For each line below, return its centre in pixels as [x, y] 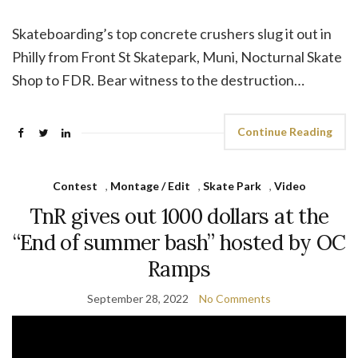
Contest [75, 186]
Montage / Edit [150, 186]
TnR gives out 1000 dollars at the [179, 217]
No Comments [235, 299]
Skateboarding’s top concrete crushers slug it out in [172, 34]
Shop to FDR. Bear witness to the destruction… [158, 80]
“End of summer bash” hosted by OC [179, 243]
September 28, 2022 [138, 299]
